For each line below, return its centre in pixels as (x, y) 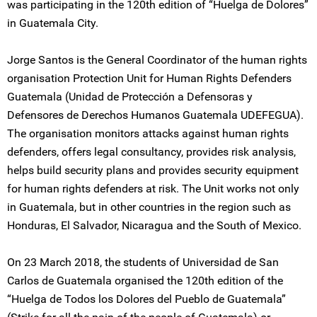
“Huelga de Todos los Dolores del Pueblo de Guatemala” (146, 299)
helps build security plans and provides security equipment (153, 170)
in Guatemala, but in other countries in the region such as (149, 207)
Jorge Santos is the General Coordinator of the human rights (157, 60)
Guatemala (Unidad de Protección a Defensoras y (130, 97)
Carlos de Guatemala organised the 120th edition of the (145, 281)
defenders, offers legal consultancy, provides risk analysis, (151, 152)
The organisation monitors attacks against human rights (148, 133)
